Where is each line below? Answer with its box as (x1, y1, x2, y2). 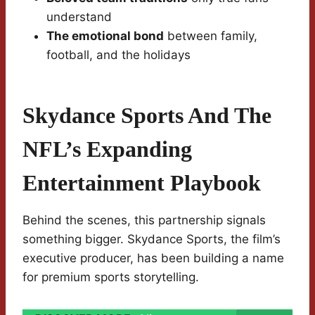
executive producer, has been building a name (22, 251, 284, 266)
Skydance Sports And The (22, 103, 271, 129)
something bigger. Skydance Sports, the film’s (22, 232, 281, 247)
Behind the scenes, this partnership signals (22, 213, 266, 228)
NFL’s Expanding (22, 136, 192, 162)
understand (46, 10, 112, 25)
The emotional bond (46, 29, 164, 44)
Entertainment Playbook (22, 170, 261, 196)
